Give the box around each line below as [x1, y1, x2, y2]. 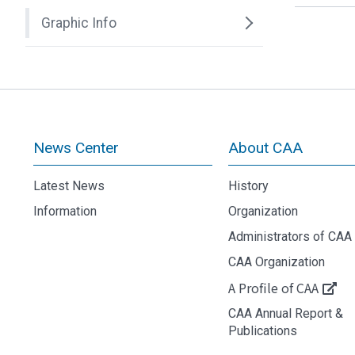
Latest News [33, 178, 105, 193]
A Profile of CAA [227, 278, 319, 297]
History [227, 178, 269, 193]
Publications [227, 323, 297, 338]
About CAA [227, 139, 303, 157]
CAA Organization [227, 254, 325, 269]
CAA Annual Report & [227, 306, 343, 321]
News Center [33, 139, 119, 157]
